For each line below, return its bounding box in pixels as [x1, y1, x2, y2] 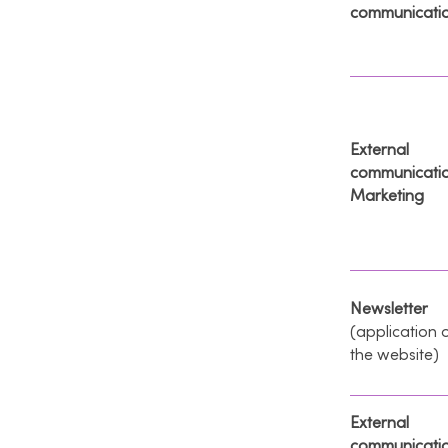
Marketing [350, 186, 424, 205]
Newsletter [350, 299, 428, 318]
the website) [350, 345, 439, 364]
